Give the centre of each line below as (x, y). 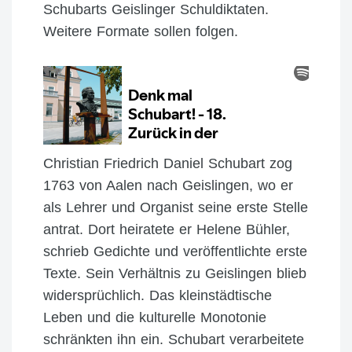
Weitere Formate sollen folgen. (141, 31)
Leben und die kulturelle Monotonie (155, 317)
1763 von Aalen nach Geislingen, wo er (168, 185)
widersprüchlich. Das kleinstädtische (158, 295)
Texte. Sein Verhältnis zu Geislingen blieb (175, 273)
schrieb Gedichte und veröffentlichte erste (175, 251)
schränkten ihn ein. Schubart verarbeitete (174, 339)
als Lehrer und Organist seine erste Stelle (176, 207)
